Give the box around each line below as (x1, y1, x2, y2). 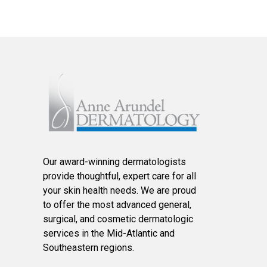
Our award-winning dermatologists (43, 156, 186, 167)
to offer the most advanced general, (43, 199, 191, 210)
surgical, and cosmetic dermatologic (43, 213, 193, 225)
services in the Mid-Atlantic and (43, 228, 175, 239)
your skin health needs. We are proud (43, 185, 196, 196)
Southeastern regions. (43, 242, 134, 253)
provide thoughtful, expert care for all (43, 170, 196, 182)
